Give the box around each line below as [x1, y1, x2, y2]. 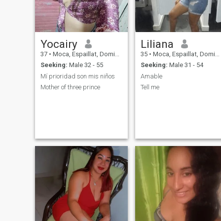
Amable [140, 72, 162, 80]
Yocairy [40, 37, 77, 50]
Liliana [140, 37, 174, 50]
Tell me [140, 83, 159, 91]
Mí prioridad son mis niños [40, 72, 115, 80]
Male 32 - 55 [67, 61, 103, 69]
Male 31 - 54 [167, 61, 203, 69]
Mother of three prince [40, 83, 100, 91]
